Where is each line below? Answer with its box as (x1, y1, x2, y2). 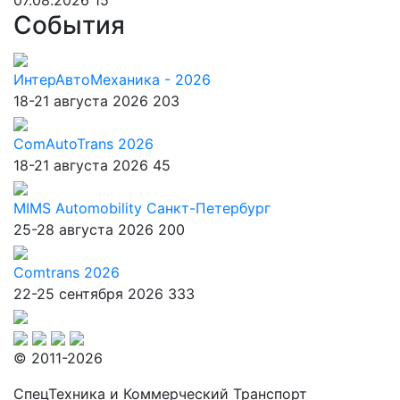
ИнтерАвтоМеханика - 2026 (13, 71, 211, 88)
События (13, 10, 125, 40)
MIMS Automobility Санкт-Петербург (13, 199, 271, 217)
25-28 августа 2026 (13, 221, 154, 238)
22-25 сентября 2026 (13, 285, 163, 303)
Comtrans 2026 (13, 263, 120, 281)
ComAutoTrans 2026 (13, 135, 154, 153)
